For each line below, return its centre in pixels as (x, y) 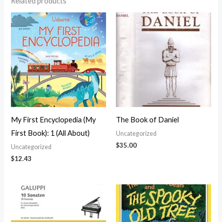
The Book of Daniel (147, 120)
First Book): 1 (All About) (51, 133)
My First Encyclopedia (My (54, 120)
